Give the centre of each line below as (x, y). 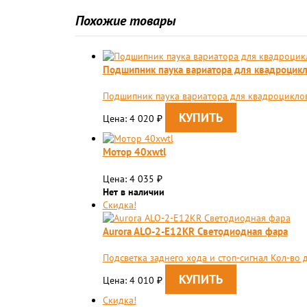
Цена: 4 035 (130, 179)
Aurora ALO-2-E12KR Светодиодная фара (195, 231)
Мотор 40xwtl (134, 151)
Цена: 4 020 (130, 119)
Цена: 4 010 (130, 280)
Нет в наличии (133, 192)
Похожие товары (125, 21)
